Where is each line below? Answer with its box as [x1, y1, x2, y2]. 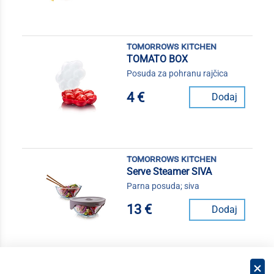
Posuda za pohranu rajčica [126, 68, 228, 79]
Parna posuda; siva [126, 180, 199, 191]
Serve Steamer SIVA [126, 165, 212, 177]
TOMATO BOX [126, 53, 188, 65]
